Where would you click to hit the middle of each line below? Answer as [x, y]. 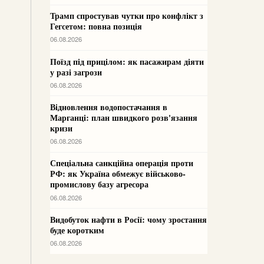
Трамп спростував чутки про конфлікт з [127, 16]
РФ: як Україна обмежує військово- [118, 174]
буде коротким [77, 230]
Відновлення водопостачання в [109, 107]
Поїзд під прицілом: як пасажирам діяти [127, 61]
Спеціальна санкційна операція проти [122, 163]
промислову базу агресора [99, 184]
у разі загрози [76, 72]
